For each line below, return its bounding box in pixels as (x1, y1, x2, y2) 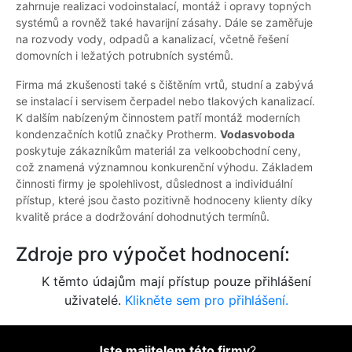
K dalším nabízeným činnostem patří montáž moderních (16, 111, 300, 125)
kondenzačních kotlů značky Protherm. (16, 127, 220, 141)
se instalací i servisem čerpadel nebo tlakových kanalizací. (16, 94, 315, 108)
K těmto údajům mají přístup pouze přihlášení (41, 273, 311, 290)
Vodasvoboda (220, 127, 295, 141)
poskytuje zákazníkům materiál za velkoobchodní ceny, (16, 144, 301, 158)
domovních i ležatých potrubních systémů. (16, 49, 233, 63)
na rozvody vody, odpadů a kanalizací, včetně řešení (16, 32, 288, 46)
